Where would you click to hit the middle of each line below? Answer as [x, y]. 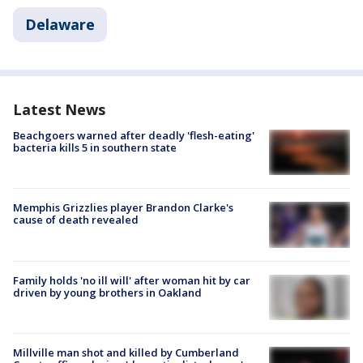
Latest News [59, 110]
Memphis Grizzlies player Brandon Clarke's [123, 208]
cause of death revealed [76, 220]
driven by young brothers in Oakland [107, 292]
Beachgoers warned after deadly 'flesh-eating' [134, 136]
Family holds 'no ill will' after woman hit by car [132, 280]
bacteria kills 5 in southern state [95, 148]
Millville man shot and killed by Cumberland [126, 352]
